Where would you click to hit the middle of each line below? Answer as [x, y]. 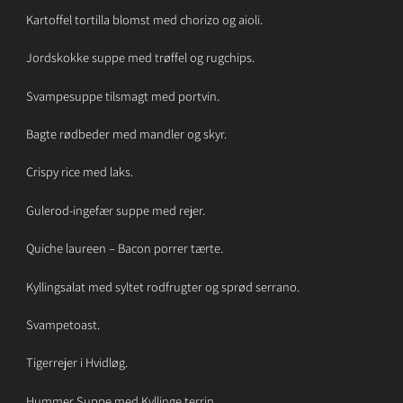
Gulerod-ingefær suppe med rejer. [115, 210]
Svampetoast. [63, 325]
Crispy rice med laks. [79, 172]
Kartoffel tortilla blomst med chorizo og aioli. [144, 19]
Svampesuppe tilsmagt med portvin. [122, 95]
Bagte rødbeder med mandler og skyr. [126, 134]
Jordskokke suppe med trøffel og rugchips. [140, 58]
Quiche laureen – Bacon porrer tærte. [124, 248]
